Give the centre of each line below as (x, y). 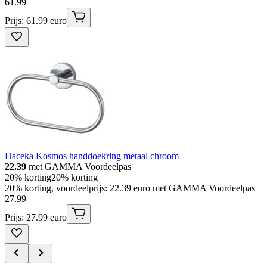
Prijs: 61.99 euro (36, 21)
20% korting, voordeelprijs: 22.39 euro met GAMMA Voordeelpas (130, 188)
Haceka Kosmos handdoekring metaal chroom (92, 156)
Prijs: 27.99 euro (36, 218)
